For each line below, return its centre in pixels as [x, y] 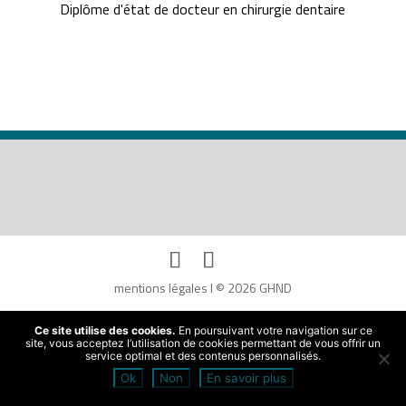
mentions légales [161, 288]
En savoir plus [246, 378]
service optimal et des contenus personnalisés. [203, 356]
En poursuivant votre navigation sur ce [274, 330]
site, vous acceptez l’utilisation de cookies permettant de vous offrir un [203, 343]
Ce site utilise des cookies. [105, 330]
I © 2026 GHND [250, 288]
